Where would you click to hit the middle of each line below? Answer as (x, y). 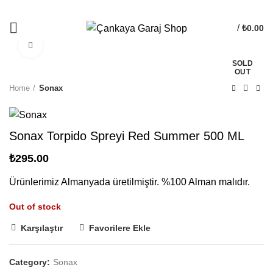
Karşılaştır (42, 228)
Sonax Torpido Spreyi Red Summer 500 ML (127, 136)
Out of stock (35, 207)
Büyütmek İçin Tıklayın (86, 45)
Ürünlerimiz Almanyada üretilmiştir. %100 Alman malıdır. (129, 182)
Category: (31, 262)
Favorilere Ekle (120, 228)
